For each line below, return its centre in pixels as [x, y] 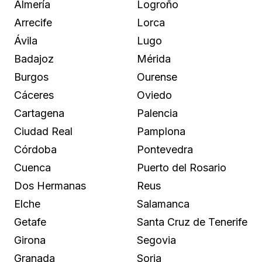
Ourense [157, 77]
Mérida [154, 58]
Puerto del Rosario [182, 167]
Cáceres [34, 95]
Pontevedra [165, 149]
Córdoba [35, 149]
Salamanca [163, 204]
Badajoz [34, 58]
